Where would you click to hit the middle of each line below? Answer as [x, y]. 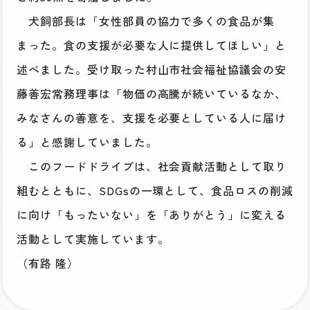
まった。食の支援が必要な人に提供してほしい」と [152, 45]
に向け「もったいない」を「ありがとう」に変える [152, 214]
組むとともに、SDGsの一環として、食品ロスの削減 [155, 190]
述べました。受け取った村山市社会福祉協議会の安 [152, 69]
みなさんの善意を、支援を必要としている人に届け [152, 117]
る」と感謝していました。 [87, 142]
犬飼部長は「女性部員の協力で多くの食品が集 [146, 20]
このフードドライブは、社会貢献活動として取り [152, 166]
